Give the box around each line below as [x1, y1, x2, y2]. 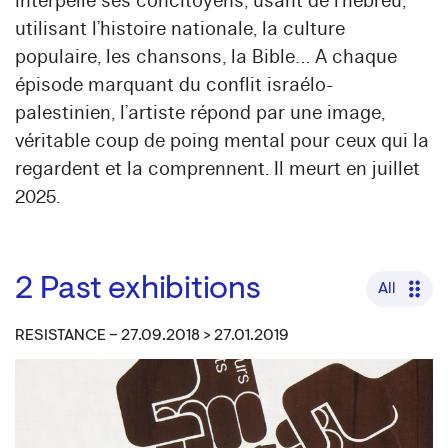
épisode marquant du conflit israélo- [15, 73, 334, 97]
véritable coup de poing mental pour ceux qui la [15, 129, 429, 153]
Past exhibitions [39, 274, 261, 306]
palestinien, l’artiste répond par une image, [15, 101, 385, 125]
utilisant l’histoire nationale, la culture [15, 17, 345, 41]
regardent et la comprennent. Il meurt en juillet [15, 157, 420, 181]
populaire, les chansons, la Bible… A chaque [15, 45, 397, 69]
